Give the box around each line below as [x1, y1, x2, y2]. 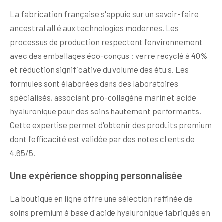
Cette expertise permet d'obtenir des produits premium [10, 119, 212, 130]
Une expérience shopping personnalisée [10, 169, 182, 181]
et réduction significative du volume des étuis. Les [10, 64, 189, 74]
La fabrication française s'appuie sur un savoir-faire [10, 8, 199, 19]
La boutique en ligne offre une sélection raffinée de [10, 193, 193, 203]
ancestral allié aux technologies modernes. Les [10, 22, 179, 33]
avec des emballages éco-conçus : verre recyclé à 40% [10, 50, 208, 60]
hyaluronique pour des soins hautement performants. [10, 106, 201, 116]
